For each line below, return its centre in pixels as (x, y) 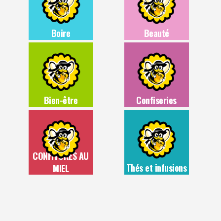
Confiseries (156, 100)
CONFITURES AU (61, 156)
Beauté (156, 33)
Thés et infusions (156, 167)
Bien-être (61, 100)
